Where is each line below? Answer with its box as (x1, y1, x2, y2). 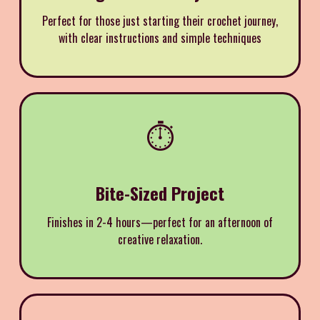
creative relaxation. (118, 230, 202, 248)
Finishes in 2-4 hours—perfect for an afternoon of (47, 213, 273, 231)
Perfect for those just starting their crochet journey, (42, 11, 278, 29)
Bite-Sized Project (96, 179, 224, 206)
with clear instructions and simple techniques (59, 29, 261, 46)
